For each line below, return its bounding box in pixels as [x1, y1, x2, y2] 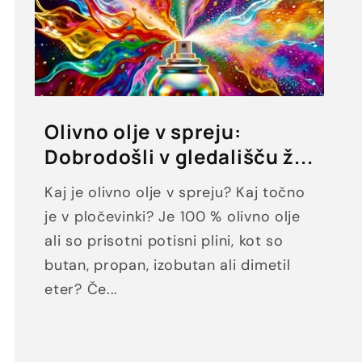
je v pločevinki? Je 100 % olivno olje [44, 207, 301, 227]
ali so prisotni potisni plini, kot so [44, 231, 284, 251]
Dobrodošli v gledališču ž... [44, 143, 314, 170]
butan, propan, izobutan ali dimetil [44, 255, 291, 276]
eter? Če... [44, 280, 119, 300]
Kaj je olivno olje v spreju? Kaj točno [44, 183, 305, 203]
